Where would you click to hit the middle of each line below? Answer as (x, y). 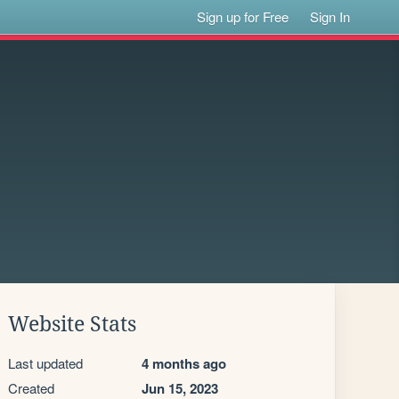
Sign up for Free (243, 16)
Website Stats (72, 324)
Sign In (330, 16)
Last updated (45, 363)
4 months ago (184, 363)
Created (31, 388)
